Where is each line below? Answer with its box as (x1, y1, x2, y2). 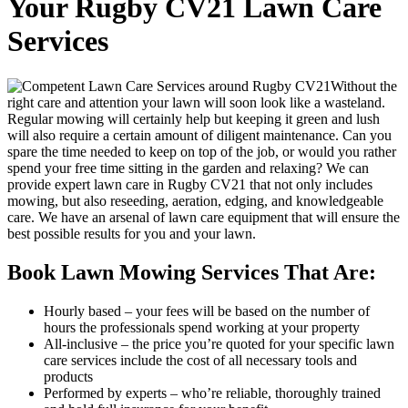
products (44, 368, 93, 384)
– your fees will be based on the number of (121, 302, 370, 319)
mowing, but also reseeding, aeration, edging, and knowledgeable (7, 192, 383, 209)
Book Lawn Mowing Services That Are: (7, 260, 376, 284)
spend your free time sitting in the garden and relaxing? (7, 159, 326, 176)
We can (326, 159, 369, 176)
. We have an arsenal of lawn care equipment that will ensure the (31, 209, 400, 225)
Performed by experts (44, 384, 167, 401)
